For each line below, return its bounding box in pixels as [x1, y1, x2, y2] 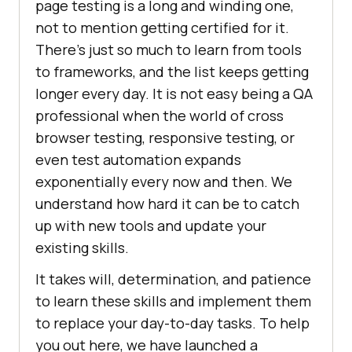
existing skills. [35, 238, 129, 258]
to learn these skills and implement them [35, 291, 311, 311]
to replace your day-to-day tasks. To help [35, 313, 310, 333]
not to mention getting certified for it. [35, 18, 289, 38]
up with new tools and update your [35, 216, 266, 236]
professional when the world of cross [35, 106, 284, 126]
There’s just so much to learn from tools [35, 40, 302, 60]
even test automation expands [35, 150, 241, 170]
